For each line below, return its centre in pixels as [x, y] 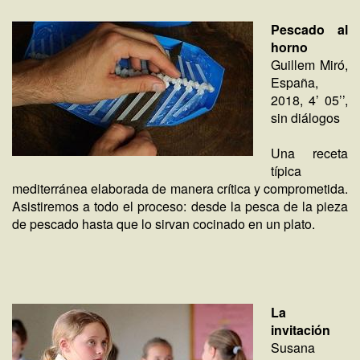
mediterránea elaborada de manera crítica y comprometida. [180, 188]
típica [286, 171]
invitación [301, 330]
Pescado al [309, 29]
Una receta [309, 153]
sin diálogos [305, 118]
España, [295, 82]
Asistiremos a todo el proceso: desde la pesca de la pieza [180, 206]
